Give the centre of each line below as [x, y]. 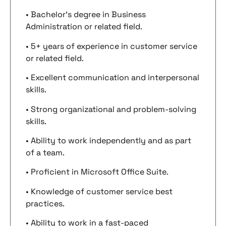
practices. [45, 203]
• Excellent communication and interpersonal [112, 78]
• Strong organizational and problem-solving [111, 109]
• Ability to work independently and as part [108, 140]
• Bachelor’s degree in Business [86, 15]
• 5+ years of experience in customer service [111, 46]
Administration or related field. [84, 27]
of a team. [45, 152]
